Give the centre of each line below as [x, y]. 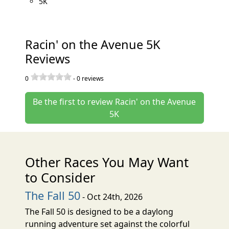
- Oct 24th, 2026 [112, 197]
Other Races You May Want [107, 162]
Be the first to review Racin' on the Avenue [114, 101]
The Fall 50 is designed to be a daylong [99, 211]
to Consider [60, 177]
